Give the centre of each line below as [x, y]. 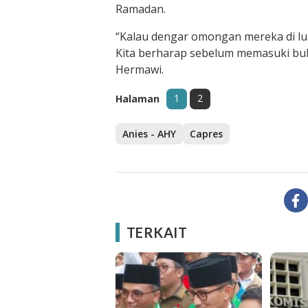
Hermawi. [140, 69]
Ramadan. [141, 9]
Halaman [137, 99]
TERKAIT [157, 232]
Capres [206, 134]
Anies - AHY [149, 134]
